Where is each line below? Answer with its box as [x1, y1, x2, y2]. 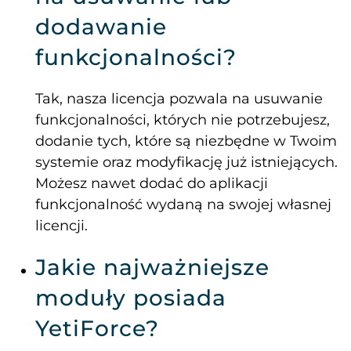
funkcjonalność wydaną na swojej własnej [35, 196, 331, 214]
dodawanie [35, 13, 167, 41]
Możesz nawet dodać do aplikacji [35, 175, 268, 193]
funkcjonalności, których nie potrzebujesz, [35, 111, 330, 129]
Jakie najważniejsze [35, 254, 270, 281]
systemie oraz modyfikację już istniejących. [35, 154, 338, 172]
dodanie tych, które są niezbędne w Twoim [35, 132, 337, 150]
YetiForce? [35, 315, 159, 342]
